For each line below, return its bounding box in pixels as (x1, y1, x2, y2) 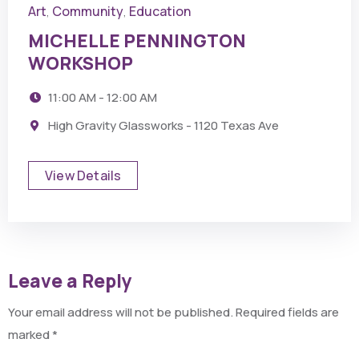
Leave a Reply (8, 268, 132, 293)
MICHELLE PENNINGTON (28, 29, 246, 53)
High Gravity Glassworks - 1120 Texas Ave (47, 117, 279, 134)
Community (52, 2, 123, 20)
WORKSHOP (28, 51, 133, 75)
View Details (45, 167, 122, 184)
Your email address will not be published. (8, 304, 233, 321)
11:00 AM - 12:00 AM (47, 89, 157, 106)
